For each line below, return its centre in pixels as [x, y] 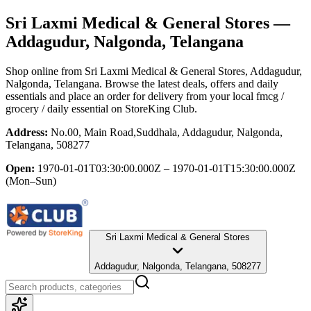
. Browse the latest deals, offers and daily [189, 83]
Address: [27, 132]
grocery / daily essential [57, 108]
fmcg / [270, 96]
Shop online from [45, 71]
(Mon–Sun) [31, 180]
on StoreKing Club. [153, 108]
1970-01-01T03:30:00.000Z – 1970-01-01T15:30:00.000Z [167, 168]
